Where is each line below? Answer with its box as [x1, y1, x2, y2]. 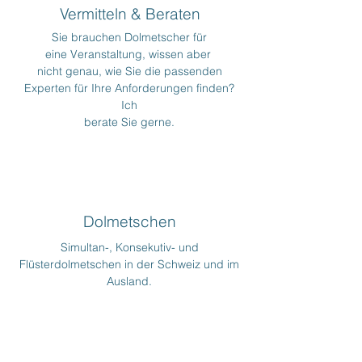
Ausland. [107, 274, 152, 288]
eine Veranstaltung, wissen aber [44, 47, 214, 61]
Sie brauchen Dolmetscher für [52, 30, 207, 44]
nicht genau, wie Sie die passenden [36, 64, 222, 78]
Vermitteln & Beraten [60, 4, 200, 23]
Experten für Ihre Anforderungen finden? [24, 81, 234, 95]
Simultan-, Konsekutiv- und [60, 240, 199, 255]
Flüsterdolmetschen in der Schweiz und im [19, 257, 239, 271]
